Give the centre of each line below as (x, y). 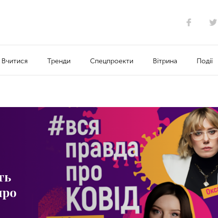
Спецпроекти (111, 61)
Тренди (59, 61)
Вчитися (14, 61)
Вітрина (165, 61)
